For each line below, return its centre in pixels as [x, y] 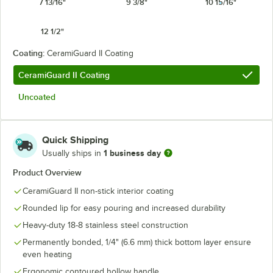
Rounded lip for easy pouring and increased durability [124, 208]
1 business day [132, 153]
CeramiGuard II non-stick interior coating [98, 191]
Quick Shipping [75, 140]
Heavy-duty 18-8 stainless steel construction [105, 225]
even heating [47, 254]
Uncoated [37, 97]
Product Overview [47, 172]
